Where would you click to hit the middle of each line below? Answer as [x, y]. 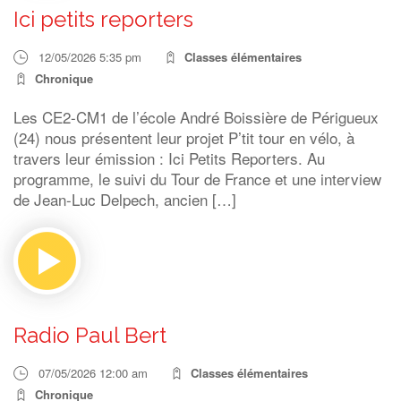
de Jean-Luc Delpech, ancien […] [125, 199]
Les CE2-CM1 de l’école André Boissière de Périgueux [196, 117]
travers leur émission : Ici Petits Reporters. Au [169, 158]
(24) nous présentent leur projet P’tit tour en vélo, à [184, 137]
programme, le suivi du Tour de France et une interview [197, 179]
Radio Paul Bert [90, 335]
